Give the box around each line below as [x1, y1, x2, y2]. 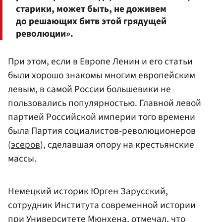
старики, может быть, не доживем [16, 2, 166, 16]
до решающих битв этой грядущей [16, 14, 166, 29]
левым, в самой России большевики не [8, 82, 171, 97]
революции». [16, 27, 73, 41]
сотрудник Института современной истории [8, 198, 196, 213]
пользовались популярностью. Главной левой [8, 96, 201, 111]
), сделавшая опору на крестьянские [40, 138, 194, 152]
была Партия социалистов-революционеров [8, 124, 196, 138]
